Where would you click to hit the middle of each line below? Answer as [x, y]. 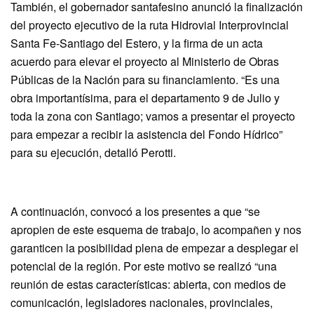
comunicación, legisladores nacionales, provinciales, [142, 302]
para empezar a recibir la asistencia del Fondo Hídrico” [146, 134]
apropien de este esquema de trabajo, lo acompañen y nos [156, 229]
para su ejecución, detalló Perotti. [93, 152]
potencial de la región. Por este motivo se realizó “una [144, 266]
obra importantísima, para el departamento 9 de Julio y [145, 97]
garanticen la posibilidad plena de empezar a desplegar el [155, 247]
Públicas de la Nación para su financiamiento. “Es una [145, 79]
